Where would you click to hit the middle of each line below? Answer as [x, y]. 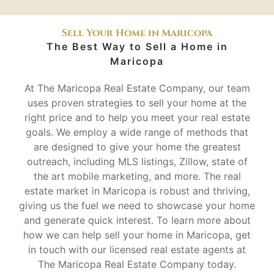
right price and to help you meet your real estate [137, 118]
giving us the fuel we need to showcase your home [137, 206]
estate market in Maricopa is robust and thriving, [137, 191]
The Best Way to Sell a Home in [137, 47]
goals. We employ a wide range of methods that [137, 132]
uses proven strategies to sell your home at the [137, 103]
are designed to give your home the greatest [137, 147]
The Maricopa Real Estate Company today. [137, 265]
